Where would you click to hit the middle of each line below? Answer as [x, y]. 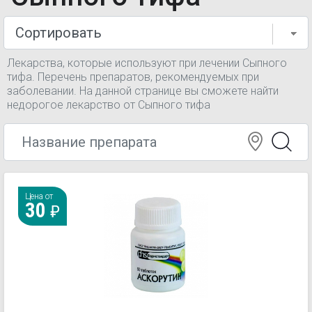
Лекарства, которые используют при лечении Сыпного [147, 63]
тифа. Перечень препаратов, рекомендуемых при [133, 77]
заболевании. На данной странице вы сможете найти [143, 91]
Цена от [39, 196]
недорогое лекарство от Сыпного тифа [109, 105]
